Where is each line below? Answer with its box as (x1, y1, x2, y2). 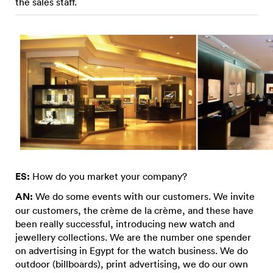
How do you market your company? (30, 169, 187, 182)
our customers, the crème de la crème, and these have (15, 204, 253, 216)
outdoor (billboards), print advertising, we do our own (15, 257, 248, 270)
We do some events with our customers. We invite (33, 190, 255, 202)
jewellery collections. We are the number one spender (15, 230, 251, 243)
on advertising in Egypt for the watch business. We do (15, 244, 248, 257)
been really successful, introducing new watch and (15, 217, 235, 230)
